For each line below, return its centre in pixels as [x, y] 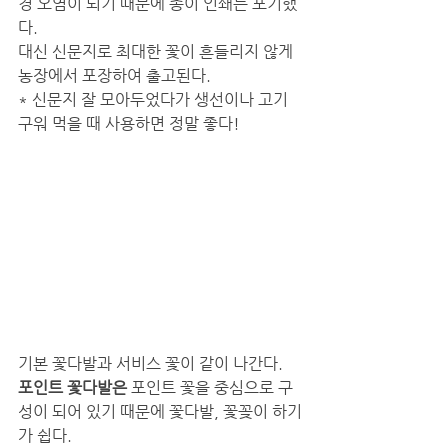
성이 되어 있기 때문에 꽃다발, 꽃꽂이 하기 [160, 411]
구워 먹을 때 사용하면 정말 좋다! [129, 123]
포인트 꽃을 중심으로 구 [210, 387]
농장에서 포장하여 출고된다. [116, 75]
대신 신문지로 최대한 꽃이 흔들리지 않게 [157, 51]
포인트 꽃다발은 [72, 387]
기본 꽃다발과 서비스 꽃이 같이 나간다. [152, 363]
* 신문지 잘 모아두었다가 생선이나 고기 [155, 99]
